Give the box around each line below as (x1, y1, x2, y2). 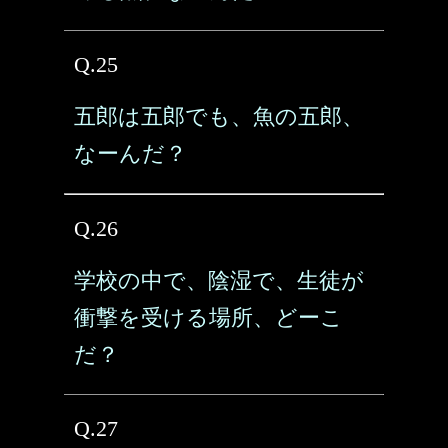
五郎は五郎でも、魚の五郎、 (74, 104, 364, 129)
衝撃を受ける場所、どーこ (74, 305, 343, 330)
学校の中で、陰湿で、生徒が (74, 268, 364, 293)
